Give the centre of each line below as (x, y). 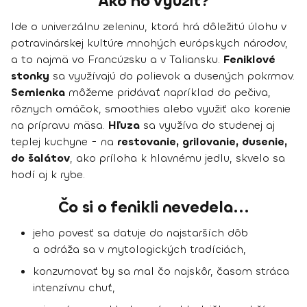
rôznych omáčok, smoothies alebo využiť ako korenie (151, 109)
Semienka (38, 93)
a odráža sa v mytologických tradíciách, (139, 249)
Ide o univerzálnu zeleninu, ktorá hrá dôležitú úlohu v (149, 27)
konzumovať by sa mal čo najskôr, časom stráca (161, 271)
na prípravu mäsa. (60, 125)
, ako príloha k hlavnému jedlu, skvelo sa (177, 158)
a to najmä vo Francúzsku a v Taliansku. (117, 60)
